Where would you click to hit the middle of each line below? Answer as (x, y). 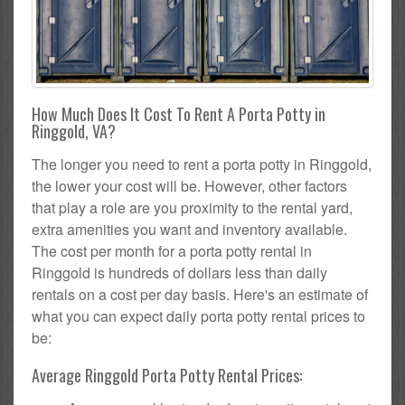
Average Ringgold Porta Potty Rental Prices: (167, 375)
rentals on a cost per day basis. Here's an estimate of (200, 294)
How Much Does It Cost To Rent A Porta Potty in (179, 113)
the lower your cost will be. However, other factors (189, 185)
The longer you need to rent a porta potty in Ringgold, (202, 164)
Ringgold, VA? (74, 131)
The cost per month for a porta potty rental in (172, 250)
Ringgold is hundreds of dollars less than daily (179, 272)
